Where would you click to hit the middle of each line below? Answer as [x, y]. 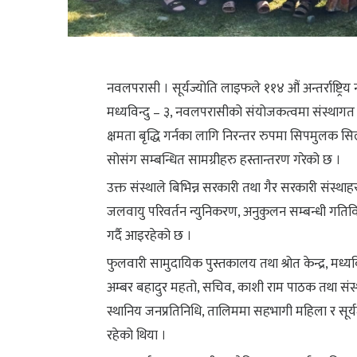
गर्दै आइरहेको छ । [150, 236]
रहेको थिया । [137, 336]
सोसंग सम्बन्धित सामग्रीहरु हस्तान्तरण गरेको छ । [224, 161]
